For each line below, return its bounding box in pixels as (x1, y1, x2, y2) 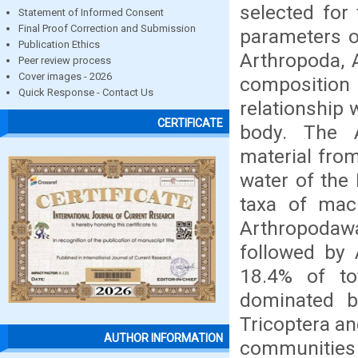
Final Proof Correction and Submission (18, 22, 196, 34)
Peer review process (18, 54, 111, 66)
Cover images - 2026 (18, 70, 112, 82)
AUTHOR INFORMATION (104, 332, 223, 345)
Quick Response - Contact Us (18, 86, 153, 98)
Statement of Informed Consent (18, 6, 164, 18)
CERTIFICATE (157, 117, 223, 130)
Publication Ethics (18, 38, 100, 50)
